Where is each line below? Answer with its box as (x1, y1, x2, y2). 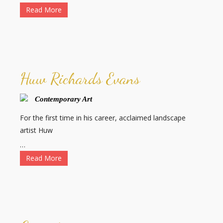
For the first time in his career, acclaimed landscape (20, 113, 186, 123)
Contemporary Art (35, 95, 93, 104)
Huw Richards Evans (20, 69, 140, 89)
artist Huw (20, 125, 53, 135)
